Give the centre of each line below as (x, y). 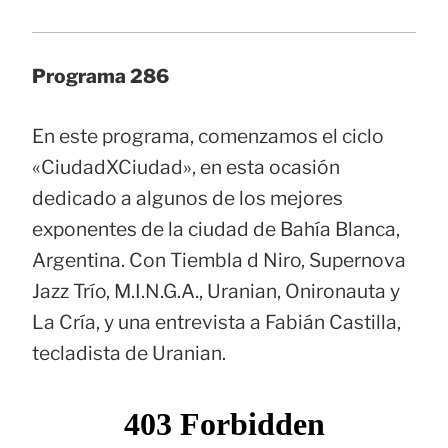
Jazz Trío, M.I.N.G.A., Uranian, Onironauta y (216, 291)
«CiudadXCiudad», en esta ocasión (186, 167)
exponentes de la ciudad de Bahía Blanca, (216, 229)
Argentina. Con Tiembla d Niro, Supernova (219, 260)
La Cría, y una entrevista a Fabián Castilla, (216, 322)
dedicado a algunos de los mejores (187, 198)
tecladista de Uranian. (129, 353)
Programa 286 (100, 76)
